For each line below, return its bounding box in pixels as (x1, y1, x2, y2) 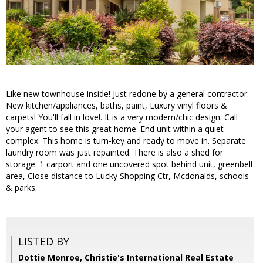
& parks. (6, 182, 37, 194)
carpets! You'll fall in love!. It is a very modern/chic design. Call (6, 112, 238, 123)
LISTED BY (18, 234, 69, 249)
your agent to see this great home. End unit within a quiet (6, 123, 224, 135)
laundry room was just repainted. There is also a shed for (6, 147, 223, 159)
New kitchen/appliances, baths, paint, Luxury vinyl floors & (6, 100, 227, 112)
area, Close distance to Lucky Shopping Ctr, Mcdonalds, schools (6, 170, 249, 182)
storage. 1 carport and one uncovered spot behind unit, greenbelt (6, 159, 254, 170)
